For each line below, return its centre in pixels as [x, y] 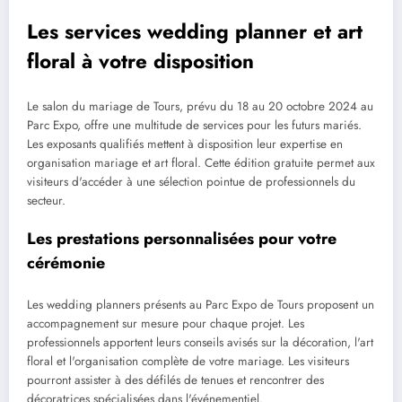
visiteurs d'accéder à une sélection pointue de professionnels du [191, 181]
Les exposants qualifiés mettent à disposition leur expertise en [185, 144]
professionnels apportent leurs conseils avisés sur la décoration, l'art [200, 343]
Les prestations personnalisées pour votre [182, 238]
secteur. [46, 200]
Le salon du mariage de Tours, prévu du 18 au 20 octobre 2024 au [200, 106]
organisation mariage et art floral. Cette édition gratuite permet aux [201, 162]
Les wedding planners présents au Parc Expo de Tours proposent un [201, 305]
